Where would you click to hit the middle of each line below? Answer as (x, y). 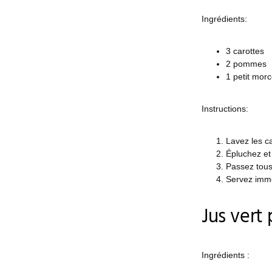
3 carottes (245, 51)
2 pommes (246, 64)
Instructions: (225, 109)
